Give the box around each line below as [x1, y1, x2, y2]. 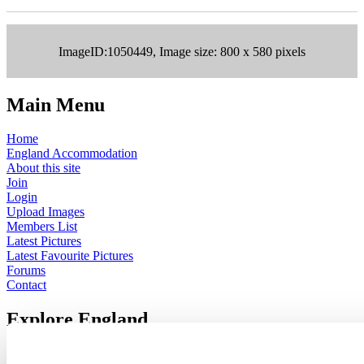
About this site [6, 161, 80, 175]
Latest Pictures [6, 234, 81, 249]
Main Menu [6, 93, 105, 115]
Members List [6, 219, 77, 234]
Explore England [6, 309, 148, 331]
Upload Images [6, 205, 84, 219]
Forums [6, 263, 45, 278]
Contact [6, 278, 46, 292]
